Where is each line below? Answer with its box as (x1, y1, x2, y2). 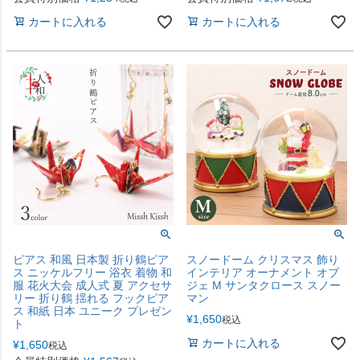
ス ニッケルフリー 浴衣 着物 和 (13, 265, 172, 279)
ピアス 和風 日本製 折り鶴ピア (13, 252, 169, 266)
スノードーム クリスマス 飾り (186, 252, 339, 266)
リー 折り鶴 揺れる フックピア (13, 291, 169, 305)
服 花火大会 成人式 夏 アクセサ (13, 278, 172, 292)
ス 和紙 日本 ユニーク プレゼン (13, 304, 172, 317)
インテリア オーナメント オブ (186, 265, 339, 279)
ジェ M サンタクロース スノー (186, 278, 341, 292)
